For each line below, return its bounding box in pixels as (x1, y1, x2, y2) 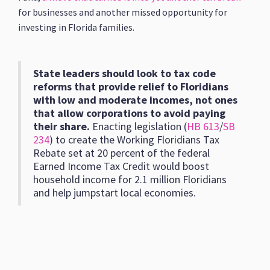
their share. (33, 119, 93, 133)
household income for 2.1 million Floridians (33, 172, 227, 186)
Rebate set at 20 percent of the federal (33, 146, 210, 160)
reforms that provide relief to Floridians (33, 80, 229, 93)
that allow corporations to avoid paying (33, 106, 226, 120)
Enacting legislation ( (92, 119, 187, 133)
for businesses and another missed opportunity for (18, 6, 228, 18)
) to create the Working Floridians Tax (49, 133, 220, 146)
